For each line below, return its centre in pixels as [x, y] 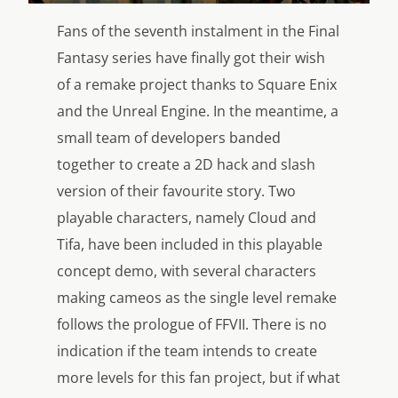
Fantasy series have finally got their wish [191, 57]
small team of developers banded [169, 137]
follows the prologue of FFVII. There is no [192, 324]
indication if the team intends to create [187, 350]
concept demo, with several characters [187, 271]
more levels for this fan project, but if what [199, 377]
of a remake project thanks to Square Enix [197, 84]
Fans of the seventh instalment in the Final [198, 31]
